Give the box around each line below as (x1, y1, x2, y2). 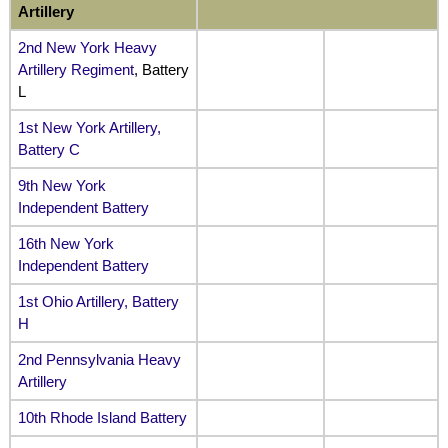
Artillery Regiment (17, 60, 134, 78)
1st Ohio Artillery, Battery (17, 292, 179, 310)
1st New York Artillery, (17, 118, 161, 136)
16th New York (17, 234, 114, 252)
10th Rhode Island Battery (17, 408, 187, 426)
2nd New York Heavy (17, 38, 157, 56)
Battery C (17, 140, 80, 158)
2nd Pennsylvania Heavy (17, 350, 181, 368)
